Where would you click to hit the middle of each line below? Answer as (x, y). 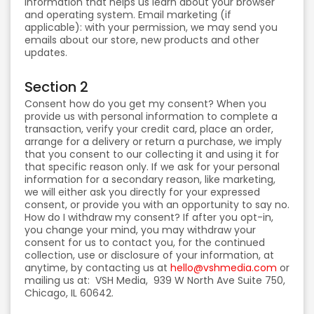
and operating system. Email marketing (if (128, 15)
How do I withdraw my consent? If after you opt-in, (149, 217)
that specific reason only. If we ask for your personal (152, 167)
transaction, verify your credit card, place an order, (149, 129)
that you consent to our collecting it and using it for (152, 154)
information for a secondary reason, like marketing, (150, 179)
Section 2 (56, 87)
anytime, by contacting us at (97, 268)
